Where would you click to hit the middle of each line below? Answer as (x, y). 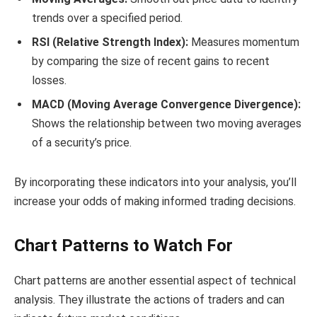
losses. (49, 80)
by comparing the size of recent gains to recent (151, 61)
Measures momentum (244, 42)
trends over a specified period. (107, 18)
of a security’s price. (82, 142)
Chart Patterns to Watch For (123, 245)
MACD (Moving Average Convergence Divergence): (166, 104)
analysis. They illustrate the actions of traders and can (149, 299)
